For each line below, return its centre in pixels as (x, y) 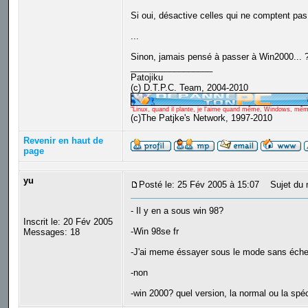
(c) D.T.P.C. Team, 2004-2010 (189, 88)
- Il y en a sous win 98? (177, 211)
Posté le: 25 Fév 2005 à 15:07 (199, 185)
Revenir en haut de (63, 141)
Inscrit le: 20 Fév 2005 (68, 222)
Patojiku (146, 78)
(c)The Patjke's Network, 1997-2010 (202, 118)
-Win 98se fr (154, 232)
